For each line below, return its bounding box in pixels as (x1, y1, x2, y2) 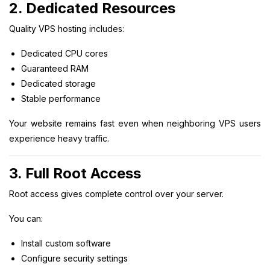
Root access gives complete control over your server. (9, 188, 224, 199)
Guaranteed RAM (21, 63, 89, 74)
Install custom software (21, 237, 111, 248)
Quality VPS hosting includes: (9, 23, 124, 34)
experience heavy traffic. (9, 133, 109, 143)
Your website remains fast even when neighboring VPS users (9, 118, 261, 128)
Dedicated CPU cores (21, 48, 108, 58)
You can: (9, 213, 43, 224)
